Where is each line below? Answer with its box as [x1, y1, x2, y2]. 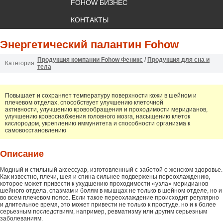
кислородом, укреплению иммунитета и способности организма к [5, 119, 190, 127]
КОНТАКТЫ [70, 15, 109, 24]
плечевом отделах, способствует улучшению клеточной [5, 99, 163, 106]
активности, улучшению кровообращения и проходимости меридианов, [5, 106, 208, 113]
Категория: [5, 59, 36, 67]
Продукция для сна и [147, 56, 210, 63]
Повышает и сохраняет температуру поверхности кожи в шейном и [5, 92, 197, 99]
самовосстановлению [5, 126, 66, 134]
